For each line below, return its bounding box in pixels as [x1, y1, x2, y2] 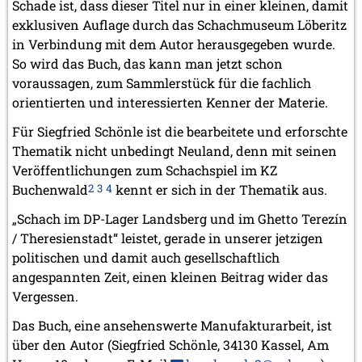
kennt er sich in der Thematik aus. [112, 181, 327, 199]
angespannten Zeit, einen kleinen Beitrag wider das [12, 268, 328, 286]
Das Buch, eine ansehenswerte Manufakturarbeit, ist [12, 317, 332, 335]
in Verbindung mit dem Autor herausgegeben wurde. [12, 36, 335, 53]
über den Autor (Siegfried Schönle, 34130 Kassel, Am [12, 336, 329, 354]
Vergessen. [12, 288, 78, 305]
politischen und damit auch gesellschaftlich [12, 249, 280, 267]
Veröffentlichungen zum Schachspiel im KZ [12, 162, 277, 179]
